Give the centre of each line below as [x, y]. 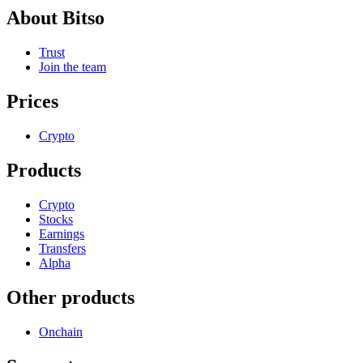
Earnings [62, 233]
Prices [32, 102]
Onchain [61, 331]
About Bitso [56, 18]
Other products [70, 297]
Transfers [62, 248]
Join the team [73, 67]
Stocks [56, 219]
